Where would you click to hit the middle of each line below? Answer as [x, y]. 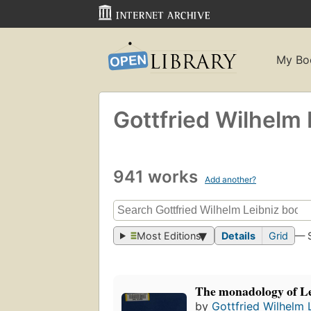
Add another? [230, 179]
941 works [158, 176]
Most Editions [169, 236]
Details [239, 236]
